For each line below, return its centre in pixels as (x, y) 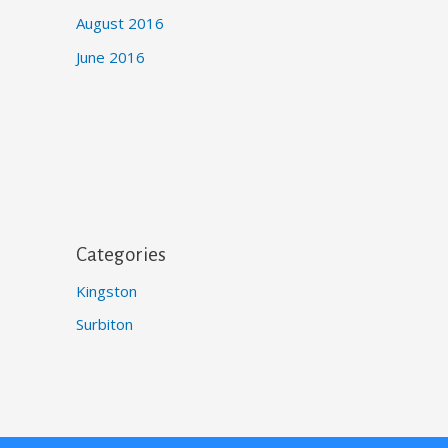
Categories (121, 254)
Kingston (106, 290)
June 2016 (110, 56)
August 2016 (120, 22)
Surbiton (104, 324)
